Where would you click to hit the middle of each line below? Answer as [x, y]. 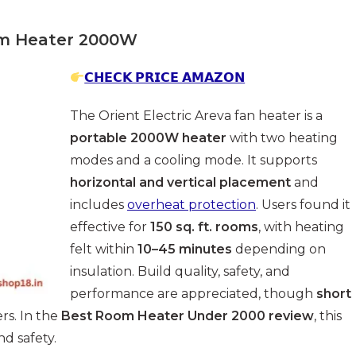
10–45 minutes [185, 250]
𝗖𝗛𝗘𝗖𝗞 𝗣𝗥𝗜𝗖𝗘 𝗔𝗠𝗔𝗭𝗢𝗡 [165, 78]
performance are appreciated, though [193, 294]
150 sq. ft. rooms [204, 227]
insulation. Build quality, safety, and [180, 272]
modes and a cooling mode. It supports [193, 161]
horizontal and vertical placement [180, 183]
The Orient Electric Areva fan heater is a [196, 116]
